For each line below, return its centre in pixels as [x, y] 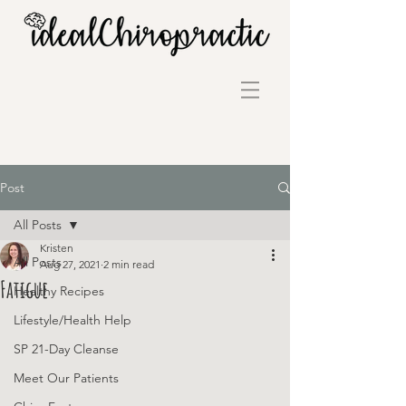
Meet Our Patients [66, 378]
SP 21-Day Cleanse [66, 349]
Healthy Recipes [59, 291]
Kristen [57, 248]
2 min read [129, 264]
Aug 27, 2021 [70, 264]
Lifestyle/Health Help [72, 320]
